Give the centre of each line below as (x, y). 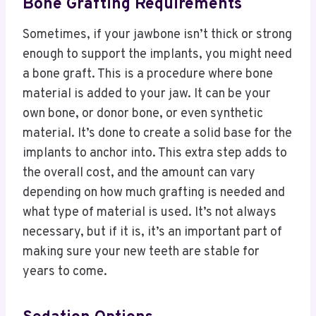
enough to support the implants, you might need (157, 54)
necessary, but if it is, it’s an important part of (152, 232)
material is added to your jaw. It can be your (147, 94)
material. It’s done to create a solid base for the (157, 133)
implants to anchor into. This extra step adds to (155, 153)
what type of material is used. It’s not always (150, 212)
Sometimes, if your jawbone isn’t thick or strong (157, 35)
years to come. (65, 272)
